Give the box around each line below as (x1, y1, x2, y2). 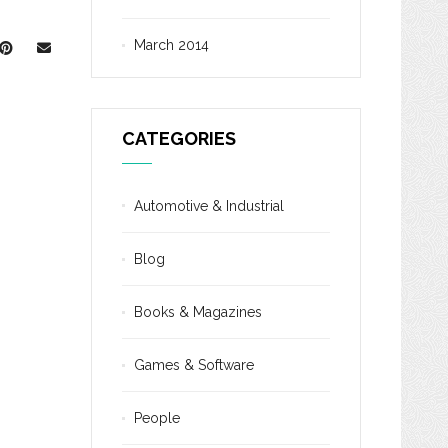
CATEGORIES (122, 128, 236, 149)
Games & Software (134, 357, 254, 373)
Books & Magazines (134, 304, 262, 320)
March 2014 (134, 37, 209, 53)
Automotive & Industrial (134, 198, 284, 214)
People (134, 410, 180, 426)
